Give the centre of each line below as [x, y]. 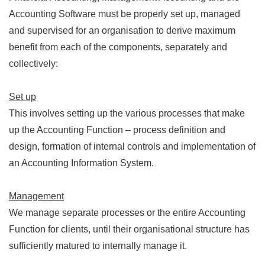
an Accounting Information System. [81, 163]
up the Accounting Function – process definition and [117, 130]
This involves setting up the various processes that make [127, 113]
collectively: [33, 64]
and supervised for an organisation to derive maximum [122, 30]
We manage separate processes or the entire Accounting [127, 213]
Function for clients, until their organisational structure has [129, 229]
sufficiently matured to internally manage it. [98, 246]
